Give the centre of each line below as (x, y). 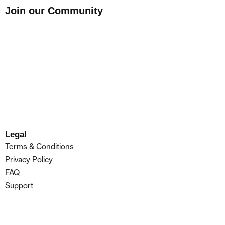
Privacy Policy (29, 159)
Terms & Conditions (39, 146)
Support (19, 185)
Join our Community (54, 11)
